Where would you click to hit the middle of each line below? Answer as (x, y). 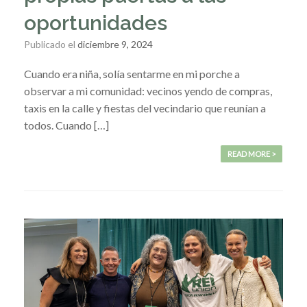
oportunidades (96, 23)
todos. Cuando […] (66, 125)
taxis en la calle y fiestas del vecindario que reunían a (145, 108)
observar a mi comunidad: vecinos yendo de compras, (148, 90)
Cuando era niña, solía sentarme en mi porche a (132, 73)
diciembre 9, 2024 (115, 44)
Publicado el (54, 44)
